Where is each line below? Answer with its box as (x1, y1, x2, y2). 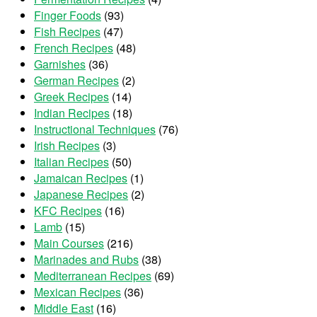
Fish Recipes (34, 23, 100, 40)
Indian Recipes (34, 105, 110, 122)
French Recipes (34, 40, 113, 57)
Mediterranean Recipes (34, 267, 151, 284)
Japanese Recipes (34, 186, 128, 203)
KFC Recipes (34, 202, 102, 219)
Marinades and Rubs (34, 251, 139, 268)
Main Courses (34, 235, 104, 252)
